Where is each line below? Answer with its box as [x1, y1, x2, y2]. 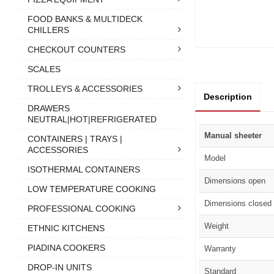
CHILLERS [28, 24, 69, 35]
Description [204, 92, 253, 102]
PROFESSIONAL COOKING [28, 203, 136, 213]
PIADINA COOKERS [28, 242, 105, 253]
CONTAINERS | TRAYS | [28, 133, 122, 144]
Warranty [204, 243, 237, 253]
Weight [204, 221, 229, 231]
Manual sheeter [204, 130, 262, 140]
